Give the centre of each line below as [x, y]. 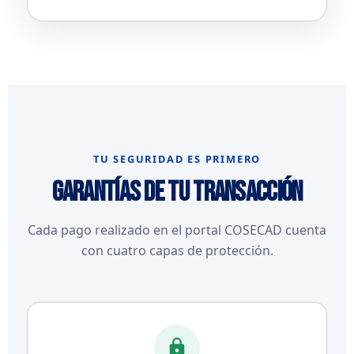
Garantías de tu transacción [177, 192]
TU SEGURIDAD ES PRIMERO [177, 159]
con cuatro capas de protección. [177, 250]
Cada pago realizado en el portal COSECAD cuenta [177, 230]
